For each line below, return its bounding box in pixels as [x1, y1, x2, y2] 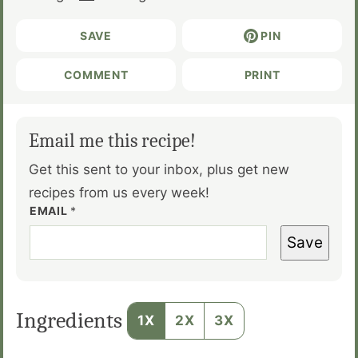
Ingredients [16, 307, 127, 333]
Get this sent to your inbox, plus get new [29, 161, 289, 177]
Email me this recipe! [29, 129, 196, 152]
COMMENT [63, 67, 129, 82]
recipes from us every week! [29, 184, 209, 201]
